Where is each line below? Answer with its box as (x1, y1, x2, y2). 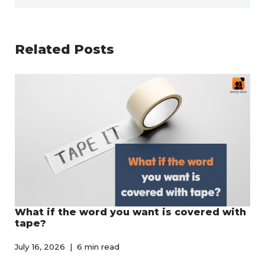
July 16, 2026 (15, 241, 65, 251)
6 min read (77, 241, 119, 251)
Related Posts (15, 41, 114, 57)
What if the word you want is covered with (15, 206, 246, 218)
